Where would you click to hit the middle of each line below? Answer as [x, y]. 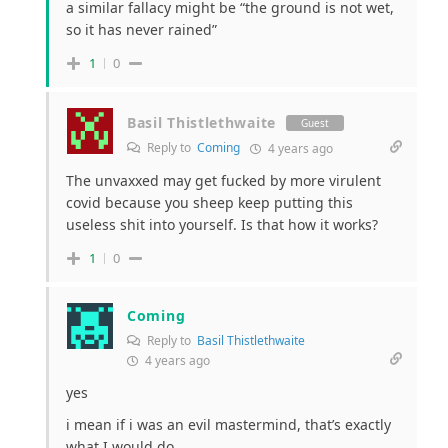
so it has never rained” [141, 30]
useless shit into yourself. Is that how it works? [222, 225]
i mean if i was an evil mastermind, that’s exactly [228, 425]
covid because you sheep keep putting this [209, 203]
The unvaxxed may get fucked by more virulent [223, 181]
